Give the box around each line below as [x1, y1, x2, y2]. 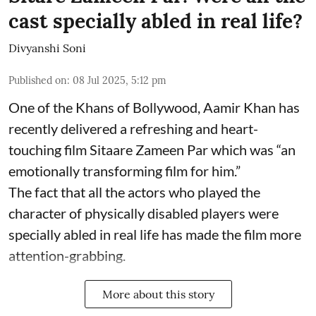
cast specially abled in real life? [8, 8, 303, 35]
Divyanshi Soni [8, 41, 86, 56]
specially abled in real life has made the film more [8, 226, 301, 243]
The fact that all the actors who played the [8, 183, 260, 201]
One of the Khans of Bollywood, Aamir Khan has [8, 99, 300, 116]
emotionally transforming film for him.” [8, 162, 241, 180]
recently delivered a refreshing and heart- [8, 120, 258, 138]
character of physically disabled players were [8, 205, 279, 222]
